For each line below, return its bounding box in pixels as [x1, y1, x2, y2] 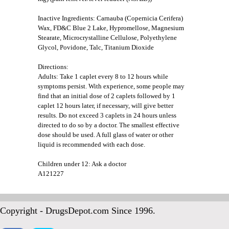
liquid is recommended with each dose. [38, 141, 145, 149]
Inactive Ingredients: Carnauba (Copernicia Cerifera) [38, 14, 183, 22]
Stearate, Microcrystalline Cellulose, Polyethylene [38, 34, 177, 42]
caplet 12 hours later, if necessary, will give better [38, 102, 173, 110]
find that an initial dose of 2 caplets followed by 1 [38, 92, 175, 100]
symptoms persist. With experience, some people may [38, 82, 185, 90]
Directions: [38, 63, 68, 71]
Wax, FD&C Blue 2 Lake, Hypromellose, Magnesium [38, 24, 184, 32]
